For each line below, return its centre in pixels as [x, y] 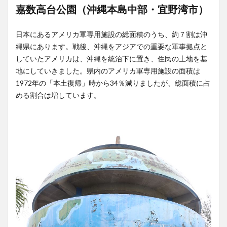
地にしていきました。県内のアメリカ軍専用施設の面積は [108, 71]
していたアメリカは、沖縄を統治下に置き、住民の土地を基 [111, 59]
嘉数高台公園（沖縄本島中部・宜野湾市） [112, 9]
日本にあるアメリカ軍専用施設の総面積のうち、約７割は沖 [111, 34]
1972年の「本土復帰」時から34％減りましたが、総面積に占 [113, 83]
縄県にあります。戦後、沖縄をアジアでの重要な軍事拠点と [111, 46]
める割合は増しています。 [58, 95]
